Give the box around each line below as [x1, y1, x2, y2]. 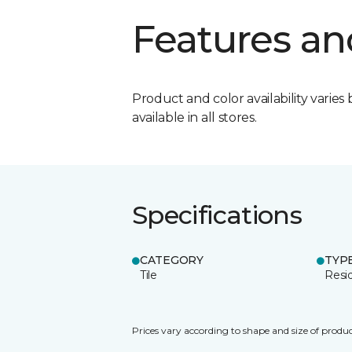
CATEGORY [140, 252, 203, 267]
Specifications [132, 199, 302, 230]
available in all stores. [132, 109, 257, 125]
